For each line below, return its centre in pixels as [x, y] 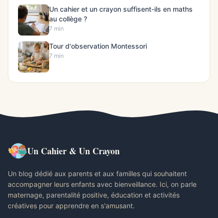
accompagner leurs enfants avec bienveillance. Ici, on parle [102, 184]
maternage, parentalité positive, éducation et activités [94, 195]
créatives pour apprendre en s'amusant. [71, 206]
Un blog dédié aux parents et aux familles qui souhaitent [97, 174]
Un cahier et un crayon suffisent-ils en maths [121, 9]
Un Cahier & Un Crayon [73, 151]
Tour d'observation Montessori [98, 46]
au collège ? [68, 19]
